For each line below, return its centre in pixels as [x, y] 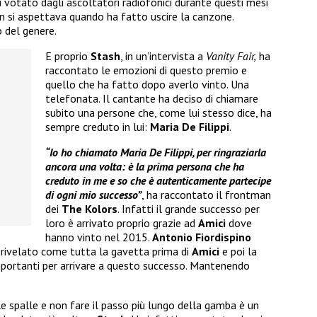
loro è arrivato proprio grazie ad [122, 223]
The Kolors [90, 209]
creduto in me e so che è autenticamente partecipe [158, 181]
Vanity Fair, [231, 56]
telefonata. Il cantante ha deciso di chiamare [152, 99]
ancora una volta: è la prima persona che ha [145, 167]
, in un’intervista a [163, 56]
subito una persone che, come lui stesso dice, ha [158, 113]
